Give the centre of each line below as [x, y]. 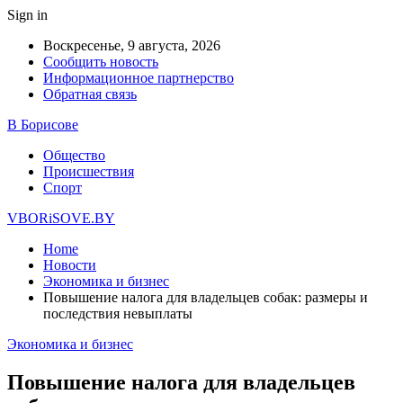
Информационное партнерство [139, 78]
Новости [70, 265]
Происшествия [89, 171]
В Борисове [43, 125]
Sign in [27, 15]
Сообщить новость [101, 62]
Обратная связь [90, 94]
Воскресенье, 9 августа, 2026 [132, 45]
